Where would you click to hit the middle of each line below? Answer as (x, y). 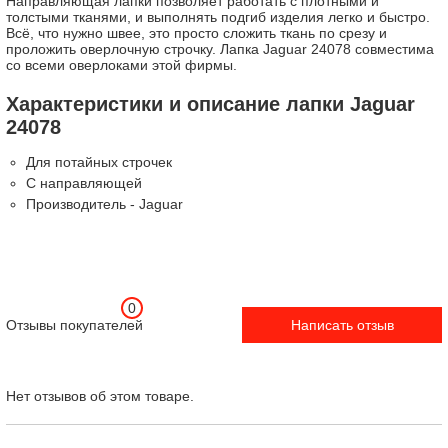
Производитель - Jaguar (104, 204)
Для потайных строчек (99, 162)
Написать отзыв (342, 325)
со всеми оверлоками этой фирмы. (121, 65)
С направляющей (84, 183)
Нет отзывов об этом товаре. (100, 396)
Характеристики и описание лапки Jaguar (210, 104)
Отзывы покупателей (74, 325)
